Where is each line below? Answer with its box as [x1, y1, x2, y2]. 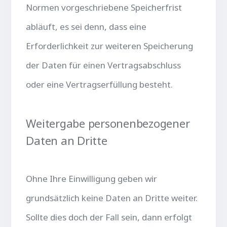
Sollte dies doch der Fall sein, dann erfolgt [26, 211, 193, 223]
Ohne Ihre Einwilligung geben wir [26, 172, 158, 184]
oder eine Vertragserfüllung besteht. [26, 78, 173, 90]
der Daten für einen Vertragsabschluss [26, 59, 181, 71]
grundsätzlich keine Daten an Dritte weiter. [26, 192, 198, 204]
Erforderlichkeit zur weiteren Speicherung [26, 40, 194, 52]
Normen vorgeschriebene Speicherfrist [26, 1, 182, 13]
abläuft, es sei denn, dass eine [26, 20, 147, 32]
